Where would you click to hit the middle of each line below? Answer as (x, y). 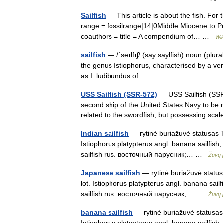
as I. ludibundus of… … (119, 76)
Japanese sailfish (111, 173)
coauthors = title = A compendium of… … (148, 36)
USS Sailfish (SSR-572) (119, 94)
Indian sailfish (105, 133)
